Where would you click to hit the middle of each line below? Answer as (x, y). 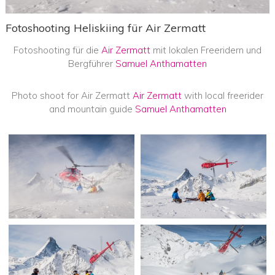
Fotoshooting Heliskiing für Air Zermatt (105, 28)
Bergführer (92, 64)
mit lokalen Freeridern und (206, 50)
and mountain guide (92, 109)
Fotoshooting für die (57, 50)
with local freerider (223, 96)
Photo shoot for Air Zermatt (72, 96)
